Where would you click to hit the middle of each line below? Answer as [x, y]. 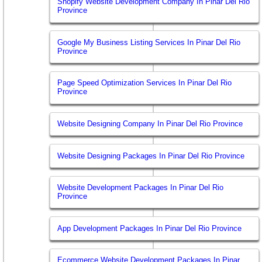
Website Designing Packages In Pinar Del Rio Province [151, 156]
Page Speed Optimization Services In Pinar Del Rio [145, 83]
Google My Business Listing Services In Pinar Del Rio [149, 42]
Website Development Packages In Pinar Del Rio [141, 188]
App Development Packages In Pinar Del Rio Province [150, 228]
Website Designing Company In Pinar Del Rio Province [150, 123]
